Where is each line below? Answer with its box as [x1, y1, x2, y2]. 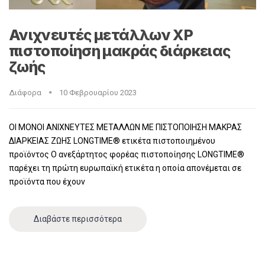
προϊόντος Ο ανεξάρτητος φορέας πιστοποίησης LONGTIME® [9, 149, 244, 159]
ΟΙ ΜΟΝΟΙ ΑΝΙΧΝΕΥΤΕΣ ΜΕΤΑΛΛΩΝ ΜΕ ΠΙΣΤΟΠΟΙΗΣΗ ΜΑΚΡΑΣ [9, 122, 242, 132]
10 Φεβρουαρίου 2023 [59, 88, 137, 97]
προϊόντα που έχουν [9, 176, 85, 186]
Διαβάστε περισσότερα [34, 214, 122, 224]
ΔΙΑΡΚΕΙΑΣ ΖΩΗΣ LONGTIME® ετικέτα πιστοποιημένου [9, 135, 215, 146]
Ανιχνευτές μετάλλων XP [9, 25, 193, 44]
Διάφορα [9, 88, 41, 97]
